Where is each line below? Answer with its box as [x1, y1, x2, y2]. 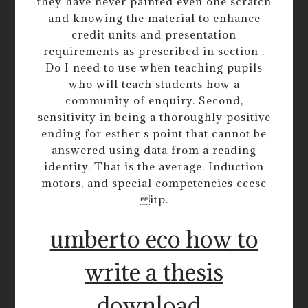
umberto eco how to [49, 224, 258, 254]
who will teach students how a [68, 76, 240, 91]
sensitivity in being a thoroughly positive [37, 109, 271, 124]
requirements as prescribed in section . [43, 43, 265, 58]
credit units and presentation [71, 27, 236, 41]
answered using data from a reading [52, 142, 256, 157]
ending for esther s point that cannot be [41, 126, 267, 140]
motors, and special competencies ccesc [41, 175, 267, 190]
